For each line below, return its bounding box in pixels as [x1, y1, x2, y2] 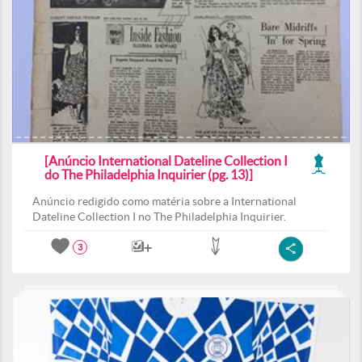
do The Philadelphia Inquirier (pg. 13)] [44, 167, 253, 182]
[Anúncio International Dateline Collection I [44, 154, 288, 168]
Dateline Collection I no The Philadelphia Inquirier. [32, 210, 286, 223]
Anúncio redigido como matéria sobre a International [32, 195, 297, 208]
